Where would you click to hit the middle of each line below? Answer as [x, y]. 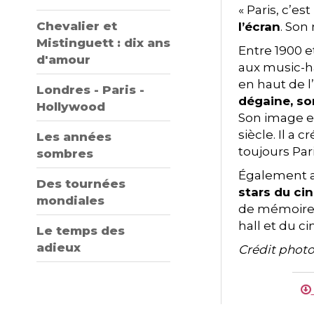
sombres [65, 153]
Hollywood [71, 107]
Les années [74, 137]
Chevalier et [77, 26]
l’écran [259, 27]
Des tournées [81, 184]
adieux [59, 247]
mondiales [70, 200]
